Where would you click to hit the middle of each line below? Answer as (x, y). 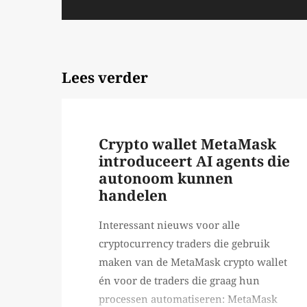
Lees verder (105, 78)
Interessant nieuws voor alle (169, 226)
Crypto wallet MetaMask (187, 145)
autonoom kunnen (166, 179)
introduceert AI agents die (194, 162)
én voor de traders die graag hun (179, 281)
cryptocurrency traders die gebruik (184, 244)
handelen (133, 196)
